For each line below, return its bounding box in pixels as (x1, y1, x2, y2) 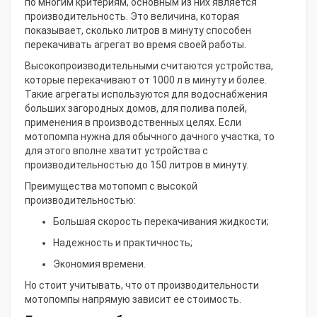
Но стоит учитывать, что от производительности (25, 279, 259, 291)
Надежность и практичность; (53, 237, 192, 248)
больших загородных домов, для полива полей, (25, 103, 247, 114)
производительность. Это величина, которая (25, 11, 239, 22)
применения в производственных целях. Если (25, 117, 241, 128)
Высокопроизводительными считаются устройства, (25, 60, 273, 71)
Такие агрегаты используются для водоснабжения (25, 88, 267, 100)
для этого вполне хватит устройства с (25, 145, 208, 156)
